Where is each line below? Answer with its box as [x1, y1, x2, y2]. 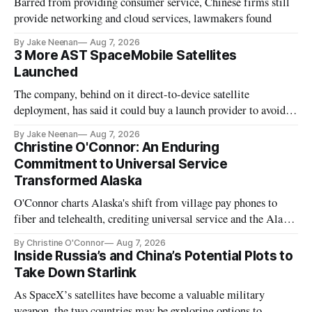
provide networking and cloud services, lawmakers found [14, 10, 272, 26]
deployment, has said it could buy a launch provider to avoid [14, 102, 286, 118]
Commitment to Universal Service [14, 156, 228, 173]
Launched [14, 64, 78, 81]
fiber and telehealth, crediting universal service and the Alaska [14, 211, 298, 227]
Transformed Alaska [14, 173, 143, 189]
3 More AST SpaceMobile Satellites [14, 47, 237, 64]
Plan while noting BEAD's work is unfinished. [14, 227, 226, 243]
